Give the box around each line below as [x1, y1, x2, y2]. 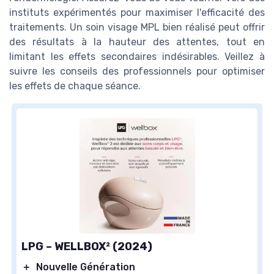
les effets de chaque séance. [9, 80, 141, 92]
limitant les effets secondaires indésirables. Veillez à [9, 50, 265, 62]
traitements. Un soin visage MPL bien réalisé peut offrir [9, 21, 265, 33]
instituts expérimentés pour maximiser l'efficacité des [9, 6, 265, 18]
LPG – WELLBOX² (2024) [21, 239, 152, 253]
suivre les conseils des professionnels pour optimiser [9, 65, 265, 77]
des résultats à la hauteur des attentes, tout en [9, 35, 265, 48]
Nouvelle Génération [36, 261, 135, 273]
